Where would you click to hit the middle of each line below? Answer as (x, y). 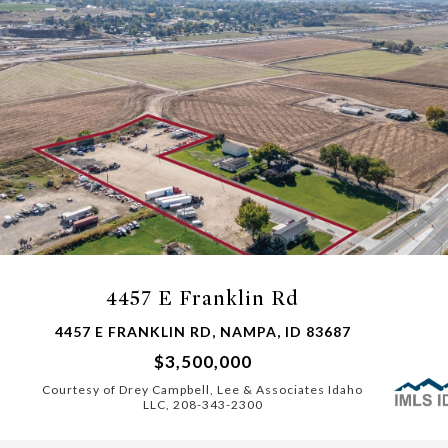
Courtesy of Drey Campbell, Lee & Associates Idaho (202, 389)
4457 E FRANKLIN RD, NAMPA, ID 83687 (202, 331)
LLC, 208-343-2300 (202, 404)
